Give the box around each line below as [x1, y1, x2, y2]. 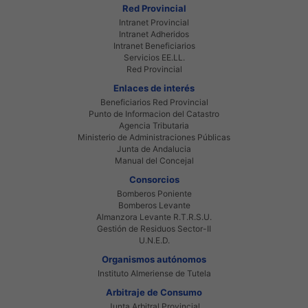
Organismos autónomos [102, 253, 206, 265]
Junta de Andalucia [117, 143, 191, 154]
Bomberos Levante [118, 199, 190, 210]
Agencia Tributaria [119, 120, 189, 131]
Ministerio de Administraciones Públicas [78, 131, 230, 142]
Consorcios [129, 173, 179, 185]
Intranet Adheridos [119, 28, 189, 39]
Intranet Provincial [119, 16, 189, 27]
